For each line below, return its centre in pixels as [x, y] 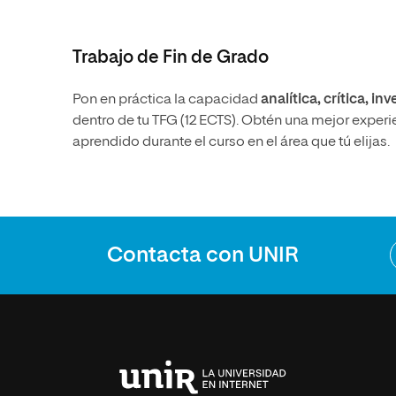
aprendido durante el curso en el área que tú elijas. [231, 142]
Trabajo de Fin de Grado [171, 57]
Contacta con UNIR [203, 255]
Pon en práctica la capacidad [167, 99]
